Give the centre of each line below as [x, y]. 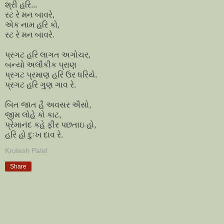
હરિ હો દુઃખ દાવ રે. [34, 134]
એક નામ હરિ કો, [32, 24]
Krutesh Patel [26, 150]
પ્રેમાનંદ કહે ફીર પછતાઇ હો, [50, 124]
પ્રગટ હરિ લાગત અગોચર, [48, 54]
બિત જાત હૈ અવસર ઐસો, [48, 104]
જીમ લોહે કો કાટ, [33, 114]
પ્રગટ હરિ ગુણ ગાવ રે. [40, 84]
